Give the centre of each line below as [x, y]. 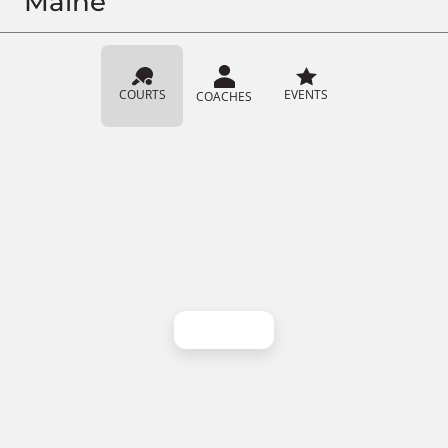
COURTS [142, 94]
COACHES [224, 96]
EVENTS [306, 94]
